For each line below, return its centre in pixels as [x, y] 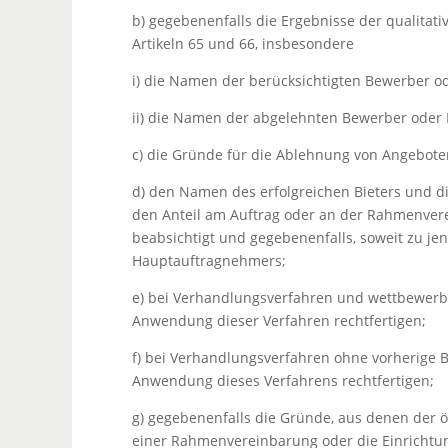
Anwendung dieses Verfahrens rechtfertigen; [283, 381]
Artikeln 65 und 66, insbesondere [243, 44]
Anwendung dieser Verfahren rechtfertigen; [279, 321]
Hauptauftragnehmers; [209, 261]
